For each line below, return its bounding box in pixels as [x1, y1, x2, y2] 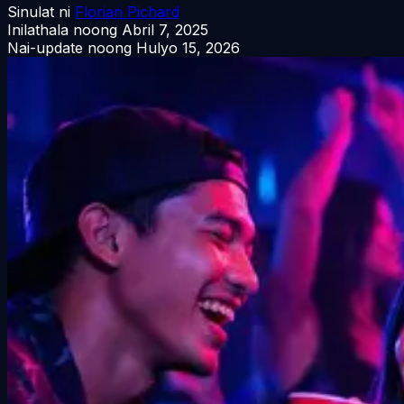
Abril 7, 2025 [122, 20, 208, 39]
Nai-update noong [7, 38, 132, 57]
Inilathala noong [7, 20, 117, 39]
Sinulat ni [7, 2, 70, 21]
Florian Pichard [75, 2, 179, 21]
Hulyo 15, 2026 [136, 38, 240, 57]
